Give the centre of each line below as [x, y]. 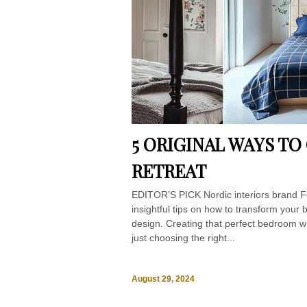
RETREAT [169, 171]
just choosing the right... [183, 238]
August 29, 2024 [163, 279]
